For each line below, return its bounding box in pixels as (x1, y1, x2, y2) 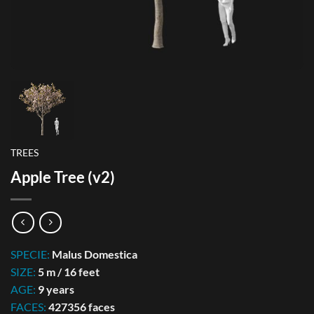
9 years (38, 282, 74, 296)
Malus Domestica (52, 247, 137, 261)
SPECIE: (11, 247, 52, 261)
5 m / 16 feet (38, 264, 100, 278)
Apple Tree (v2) (11, 167, 115, 186)
